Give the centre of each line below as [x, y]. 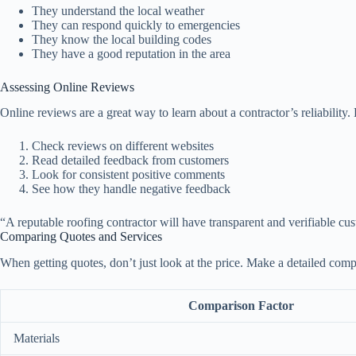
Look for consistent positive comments [128, 175]
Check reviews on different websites [123, 146]
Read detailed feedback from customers [130, 161]
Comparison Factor [241, 306]
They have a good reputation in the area [131, 53]
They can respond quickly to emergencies [136, 25]
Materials [37, 339]
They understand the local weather [118, 10]
